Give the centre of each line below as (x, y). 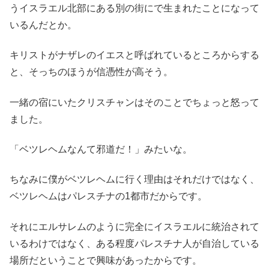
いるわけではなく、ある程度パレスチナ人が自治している (134, 243)
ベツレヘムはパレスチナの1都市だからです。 (108, 196)
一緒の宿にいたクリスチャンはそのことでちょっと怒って (134, 102)
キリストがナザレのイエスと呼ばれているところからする (134, 55)
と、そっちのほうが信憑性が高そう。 (91, 72)
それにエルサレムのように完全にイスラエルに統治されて (134, 226)
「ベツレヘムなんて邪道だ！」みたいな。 (101, 149)
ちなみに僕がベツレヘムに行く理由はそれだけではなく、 (134, 180)
